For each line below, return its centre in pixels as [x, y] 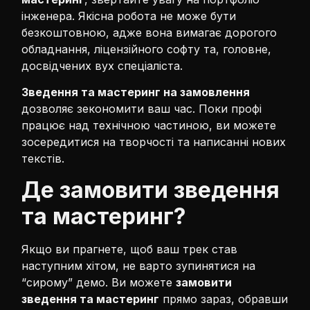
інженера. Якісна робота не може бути [129, 16]
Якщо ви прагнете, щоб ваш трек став [130, 249]
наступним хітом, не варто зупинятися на [139, 265]
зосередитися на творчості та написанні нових [154, 142]
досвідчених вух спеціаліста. [102, 65]
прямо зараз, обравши [224, 299]
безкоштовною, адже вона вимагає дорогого [149, 32]
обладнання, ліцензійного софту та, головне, [147, 49]
